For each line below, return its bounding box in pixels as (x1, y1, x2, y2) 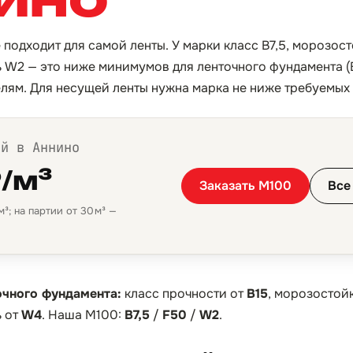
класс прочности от (121, 285, 247, 302)
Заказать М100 (199, 177, 292, 194)
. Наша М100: (42, 307, 124, 323)
